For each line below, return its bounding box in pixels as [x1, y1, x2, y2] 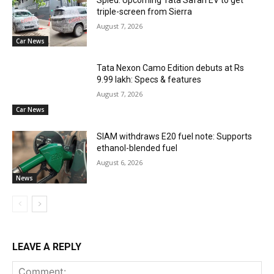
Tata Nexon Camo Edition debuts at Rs [97, 63, 245, 73]
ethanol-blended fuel [97, 143, 178, 154]
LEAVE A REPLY [12, 240, 81, 253]
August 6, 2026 [97, 158, 143, 168]
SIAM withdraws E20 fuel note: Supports [97, 131, 253, 142]
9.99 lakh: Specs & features [97, 75, 202, 85]
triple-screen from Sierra [97, 6, 193, 17]
